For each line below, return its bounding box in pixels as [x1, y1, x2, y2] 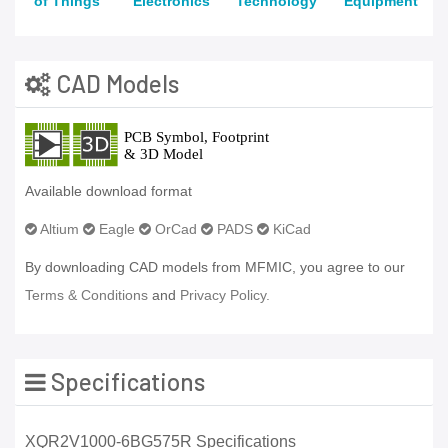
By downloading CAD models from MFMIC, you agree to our [25, 259, 405, 276]
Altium [37, 221, 79, 238]
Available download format [25, 183, 192, 200]
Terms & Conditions [25, 287, 148, 304]
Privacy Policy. [180, 287, 270, 304]
